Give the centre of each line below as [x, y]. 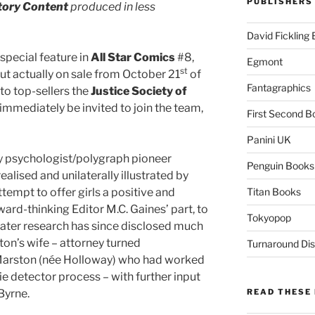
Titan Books [274, 191]
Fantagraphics [278, 87]
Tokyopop [269, 217]
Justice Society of [139, 91]
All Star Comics [133, 57]
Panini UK [269, 139]
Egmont [264, 61]
